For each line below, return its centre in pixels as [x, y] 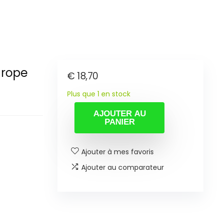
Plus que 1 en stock [99, 94]
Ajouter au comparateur [123, 167]
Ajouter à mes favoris [118, 152]
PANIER [119, 122]
